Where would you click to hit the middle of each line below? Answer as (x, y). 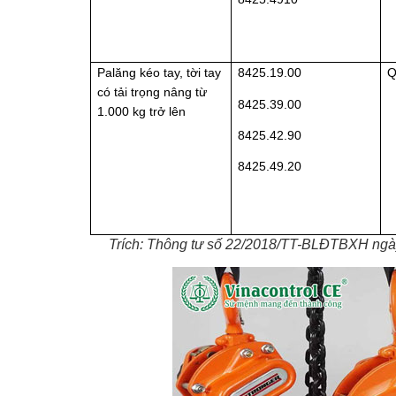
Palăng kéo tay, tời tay (160, 73)
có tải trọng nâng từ (152, 92)
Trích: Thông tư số (168, 245)
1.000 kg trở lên (142, 112)
